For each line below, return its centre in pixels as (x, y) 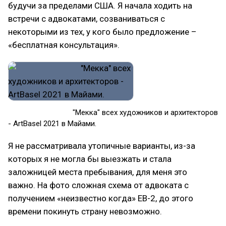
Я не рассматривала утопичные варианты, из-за (102, 146)
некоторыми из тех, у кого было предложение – (102, 32)
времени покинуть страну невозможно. (85, 211)
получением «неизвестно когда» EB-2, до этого (101, 198)
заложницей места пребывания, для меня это (98, 172)
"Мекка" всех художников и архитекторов (113, 112)
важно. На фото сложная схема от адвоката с (98, 185)
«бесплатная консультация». (64, 45)
